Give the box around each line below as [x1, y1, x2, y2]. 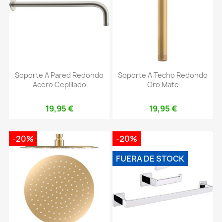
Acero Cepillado [32, 79, 86, 89]
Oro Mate [147, 79, 179, 89]
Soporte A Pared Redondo [15, 70, 104, 80]
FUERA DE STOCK [116, 153, 184, 165]
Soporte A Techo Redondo [118, 70, 208, 80]
